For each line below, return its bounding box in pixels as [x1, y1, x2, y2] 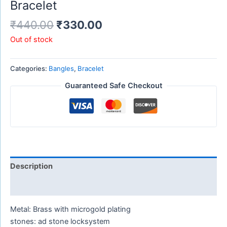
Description [10, 162, 53, 171]
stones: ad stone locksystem [10, 216, 110, 226]
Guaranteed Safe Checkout [64, 81, 163, 91]
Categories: [10, 64, 49, 72]
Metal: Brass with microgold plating [10, 204, 131, 214]
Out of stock [10, 34, 53, 44]
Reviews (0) [10, 181, 54, 191]
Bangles [49, 64, 74, 72]
